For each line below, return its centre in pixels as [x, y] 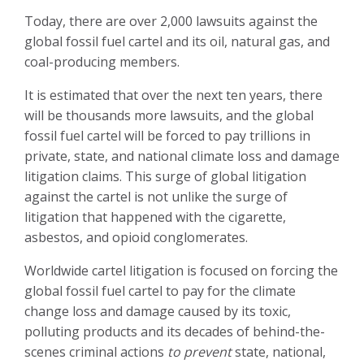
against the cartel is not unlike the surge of [156, 196]
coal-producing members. [102, 61]
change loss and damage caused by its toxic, [158, 311]
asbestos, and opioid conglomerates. [136, 237]
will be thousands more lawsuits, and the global [169, 115]
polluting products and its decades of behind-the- [175, 331]
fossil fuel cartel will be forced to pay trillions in [167, 135]
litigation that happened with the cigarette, [155, 217]
